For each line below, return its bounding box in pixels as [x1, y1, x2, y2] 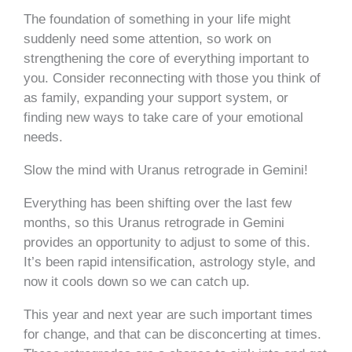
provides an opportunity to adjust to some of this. [24, 234, 310, 250]
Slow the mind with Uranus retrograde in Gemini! [24, 162, 308, 178]
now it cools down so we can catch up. [24, 273, 250, 289]
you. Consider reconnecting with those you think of [24, 70, 321, 86]
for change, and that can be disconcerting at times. [24, 326, 321, 342]
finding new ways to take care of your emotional [24, 109, 303, 125]
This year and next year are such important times [24, 306, 313, 322]
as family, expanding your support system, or [24, 90, 288, 105]
